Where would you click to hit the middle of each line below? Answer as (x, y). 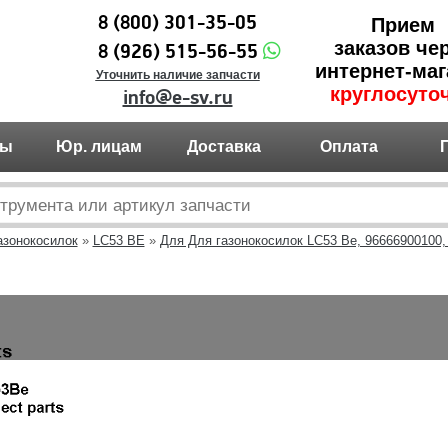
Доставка (224, 146)
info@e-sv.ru (177, 98)
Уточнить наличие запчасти (177, 75)
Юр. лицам (99, 146)
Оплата (349, 146)
